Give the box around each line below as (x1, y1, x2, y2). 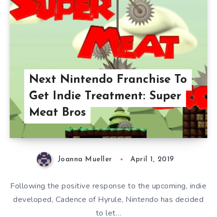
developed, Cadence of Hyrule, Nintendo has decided (13, 194, 204, 205)
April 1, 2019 (130, 156, 174, 163)
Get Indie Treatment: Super (29, 91, 181, 102)
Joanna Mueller (57, 156, 112, 163)
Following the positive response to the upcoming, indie (10, 181, 207, 192)
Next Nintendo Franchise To (29, 74, 187, 86)
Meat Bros (29, 107, 86, 119)
